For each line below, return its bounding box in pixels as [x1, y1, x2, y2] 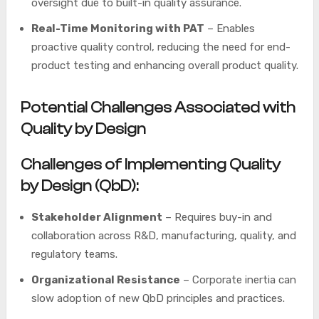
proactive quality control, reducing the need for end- [31, 41, 291, 53]
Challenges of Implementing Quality [20, 155, 281, 174]
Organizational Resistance [31, 273, 180, 286]
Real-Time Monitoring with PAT [31, 22, 204, 35]
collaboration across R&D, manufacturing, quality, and [31, 229, 296, 242]
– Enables [204, 22, 255, 35]
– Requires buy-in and [162, 211, 272, 224]
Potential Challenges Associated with [20, 98, 296, 117]
